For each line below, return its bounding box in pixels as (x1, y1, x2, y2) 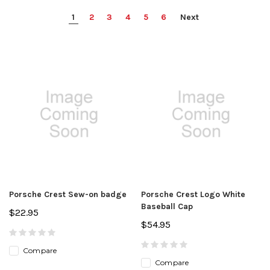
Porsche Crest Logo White (141, 189, 245, 199)
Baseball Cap (141, 201, 193, 212)
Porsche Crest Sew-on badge (9, 189, 127, 199)
